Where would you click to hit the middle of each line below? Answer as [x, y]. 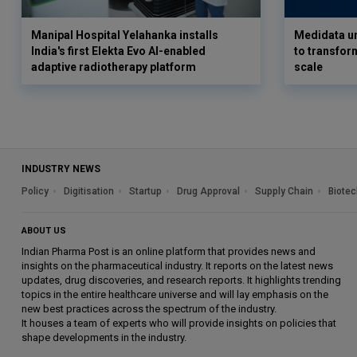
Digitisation [89, 191]
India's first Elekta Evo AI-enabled [118, 51]
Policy [35, 191]
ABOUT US [44, 230]
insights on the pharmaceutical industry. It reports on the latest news [177, 265]
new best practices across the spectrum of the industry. [149, 308]
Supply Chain [284, 191]
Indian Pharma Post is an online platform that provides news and [169, 251]
